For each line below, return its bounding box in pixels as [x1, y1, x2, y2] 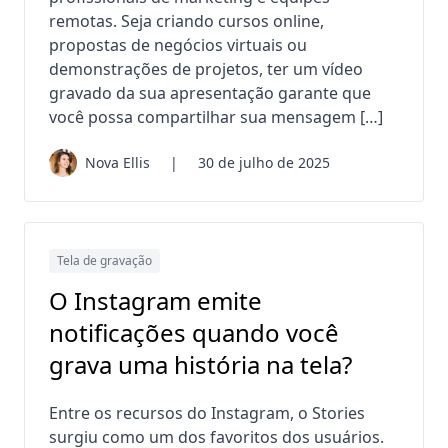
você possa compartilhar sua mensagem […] [49, 106, 383, 129]
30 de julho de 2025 [198, 153, 330, 173]
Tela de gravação [57, 252, 152, 270]
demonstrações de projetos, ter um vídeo [49, 58, 363, 81]
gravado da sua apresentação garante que [49, 82, 371, 105]
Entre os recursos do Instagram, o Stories [49, 402, 365, 425]
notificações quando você [49, 316, 339, 350]
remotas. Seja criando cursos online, [49, 10, 324, 33]
